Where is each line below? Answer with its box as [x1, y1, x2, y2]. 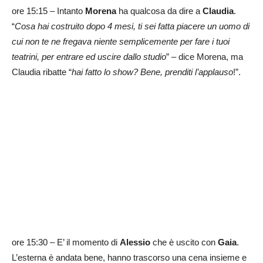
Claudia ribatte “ [12, 66, 72, 77]
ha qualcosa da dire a [116, 5, 203, 16]
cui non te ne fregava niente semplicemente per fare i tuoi [12, 36, 230, 46]
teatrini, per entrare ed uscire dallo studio [12, 51, 166, 62]
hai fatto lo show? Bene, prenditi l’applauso [72, 66, 233, 77]
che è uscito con [150, 237, 218, 248]
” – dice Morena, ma [166, 51, 243, 62]
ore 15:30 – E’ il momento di [12, 237, 120, 248]
